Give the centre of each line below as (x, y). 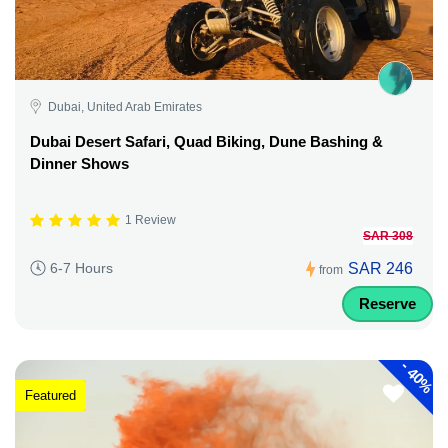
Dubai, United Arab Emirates (125, 106)
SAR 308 (388, 235)
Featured (50, 395)
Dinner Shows (79, 163)
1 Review (150, 220)
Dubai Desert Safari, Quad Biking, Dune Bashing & (206, 141)
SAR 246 (380, 268)
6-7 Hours (81, 268)
